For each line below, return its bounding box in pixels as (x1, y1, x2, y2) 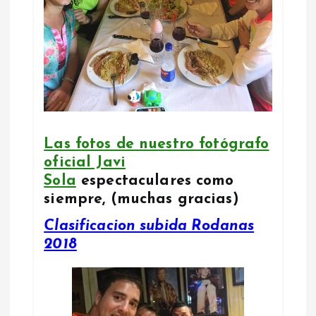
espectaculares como (75, 173, 234, 188)
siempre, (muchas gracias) (44, 191, 239, 207)
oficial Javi (44, 154, 126, 170)
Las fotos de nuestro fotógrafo (44, 136, 269, 152)
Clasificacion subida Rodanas (44, 219, 255, 234)
